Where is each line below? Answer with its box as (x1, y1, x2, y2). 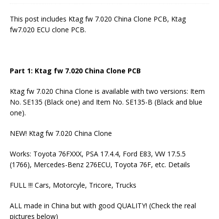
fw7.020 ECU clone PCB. (10, 25, 86, 35)
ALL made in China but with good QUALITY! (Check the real (10, 201, 196, 211)
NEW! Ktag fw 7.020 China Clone (10, 129, 112, 138)
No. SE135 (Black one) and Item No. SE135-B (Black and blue (10, 97, 202, 107)
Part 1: (10, 66, 35, 76)
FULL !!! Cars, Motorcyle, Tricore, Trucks (10, 180, 136, 190)
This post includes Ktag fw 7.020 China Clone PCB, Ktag (10, 14, 186, 24)
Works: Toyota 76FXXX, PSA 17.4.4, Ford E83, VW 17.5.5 (10, 149, 186, 159)
